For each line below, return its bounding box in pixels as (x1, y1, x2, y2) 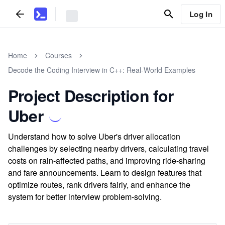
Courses (45, 50, 72, 60)
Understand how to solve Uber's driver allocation (8, 131, 180, 142)
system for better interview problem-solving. (8, 191, 162, 202)
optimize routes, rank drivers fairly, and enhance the (8, 179, 190, 190)
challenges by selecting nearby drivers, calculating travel (8, 143, 209, 154)
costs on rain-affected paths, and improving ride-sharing (8, 155, 205, 166)
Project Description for (8, 84, 174, 107)
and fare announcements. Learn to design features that (8, 167, 201, 178)
